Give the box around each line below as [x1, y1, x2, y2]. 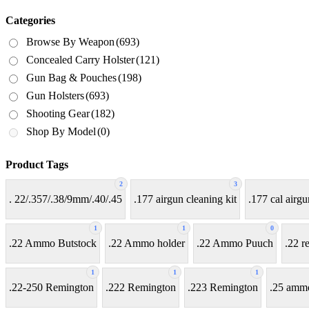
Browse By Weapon [26, 35, 114, 48]
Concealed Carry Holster [26, 53, 134, 66]
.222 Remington [106, 281, 176, 294]
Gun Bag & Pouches [26, 71, 117, 83]
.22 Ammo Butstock [9, 237, 97, 250]
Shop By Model [26, 125, 96, 137]
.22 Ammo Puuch [197, 237, 273, 250]
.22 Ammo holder [108, 237, 185, 250]
